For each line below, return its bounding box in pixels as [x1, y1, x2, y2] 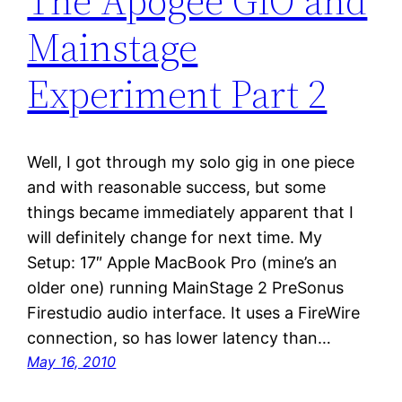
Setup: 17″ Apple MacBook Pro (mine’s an [27, 253, 338, 273]
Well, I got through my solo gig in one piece [27, 153, 355, 172]
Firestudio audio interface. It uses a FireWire [27, 303, 361, 323]
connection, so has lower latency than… [27, 328, 332, 348]
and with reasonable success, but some [27, 178, 327, 197]
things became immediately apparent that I [27, 203, 354, 223]
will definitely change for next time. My [27, 228, 323, 248]
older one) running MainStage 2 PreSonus [27, 278, 345, 298]
